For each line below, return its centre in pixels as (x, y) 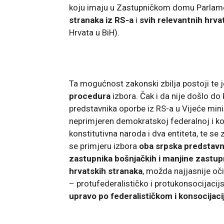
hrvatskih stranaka (106, 171)
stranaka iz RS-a (101, 20)
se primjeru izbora (104, 146)
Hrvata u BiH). (94, 32)
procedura (90, 96)
